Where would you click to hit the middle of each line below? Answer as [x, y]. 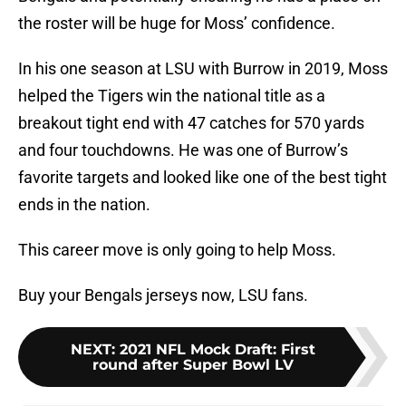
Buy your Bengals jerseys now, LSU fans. [163, 295]
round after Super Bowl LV [193, 365]
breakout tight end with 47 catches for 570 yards [191, 123]
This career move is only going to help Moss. [177, 250]
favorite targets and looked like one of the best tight [203, 178]
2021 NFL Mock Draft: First [217, 350]
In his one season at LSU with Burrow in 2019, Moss [203, 69]
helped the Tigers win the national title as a [172, 96]
